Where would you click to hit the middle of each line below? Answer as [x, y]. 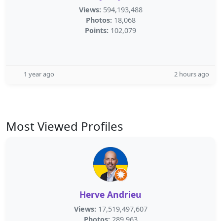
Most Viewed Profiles [65, 126]
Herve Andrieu [110, 194]
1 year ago [39, 74]
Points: [97, 30]
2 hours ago [192, 74]
